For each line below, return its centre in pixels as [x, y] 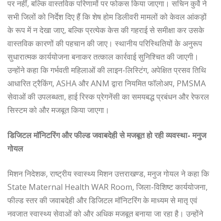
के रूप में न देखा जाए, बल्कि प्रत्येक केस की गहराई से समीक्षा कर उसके [106, 30]
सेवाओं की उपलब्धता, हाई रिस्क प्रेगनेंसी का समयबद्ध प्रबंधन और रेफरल [108, 96]
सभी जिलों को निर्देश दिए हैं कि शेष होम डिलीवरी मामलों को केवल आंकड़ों [107, 17]
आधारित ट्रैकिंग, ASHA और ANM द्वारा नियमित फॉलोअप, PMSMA [107, 83]
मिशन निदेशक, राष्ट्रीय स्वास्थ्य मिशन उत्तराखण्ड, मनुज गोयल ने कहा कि [108, 173]
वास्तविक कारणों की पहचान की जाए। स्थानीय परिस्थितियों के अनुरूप [105, 43]
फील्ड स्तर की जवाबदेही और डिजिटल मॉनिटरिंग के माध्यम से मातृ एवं [102, 200]
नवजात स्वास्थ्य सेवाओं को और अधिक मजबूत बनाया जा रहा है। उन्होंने [105, 213]
